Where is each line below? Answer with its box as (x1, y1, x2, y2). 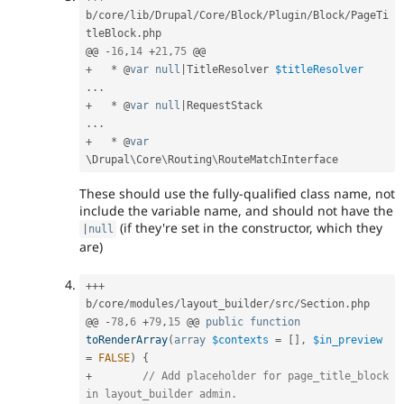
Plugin (269, 9, 307, 23)
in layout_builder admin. (86, 388, 237, 401)
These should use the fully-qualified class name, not (79, 184, 395, 202)
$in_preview (313, 334, 382, 347)
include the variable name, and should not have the (79, 201, 393, 219)
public (206, 316, 243, 329)
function (250, 316, 300, 329)
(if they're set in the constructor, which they (116, 218, 383, 236)
